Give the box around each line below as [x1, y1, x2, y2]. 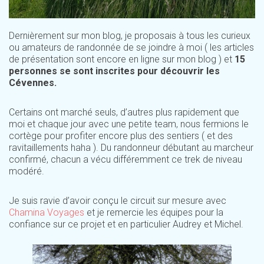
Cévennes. [9, 77, 57, 88]
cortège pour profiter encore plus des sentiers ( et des [9, 130, 233, 141]
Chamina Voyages [9, 206, 84, 218]
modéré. [9, 165, 44, 177]
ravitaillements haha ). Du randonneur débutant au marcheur [9, 141, 253, 153]
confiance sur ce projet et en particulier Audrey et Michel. [9, 218, 243, 230]
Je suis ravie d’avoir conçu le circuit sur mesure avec [9, 194, 226, 206]
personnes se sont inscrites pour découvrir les [9, 65, 220, 77]
